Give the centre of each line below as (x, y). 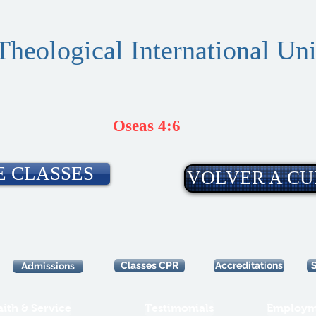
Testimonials (179, 308)
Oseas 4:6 (147, 126)
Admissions (48, 266)
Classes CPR (150, 265)
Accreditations (249, 265)
